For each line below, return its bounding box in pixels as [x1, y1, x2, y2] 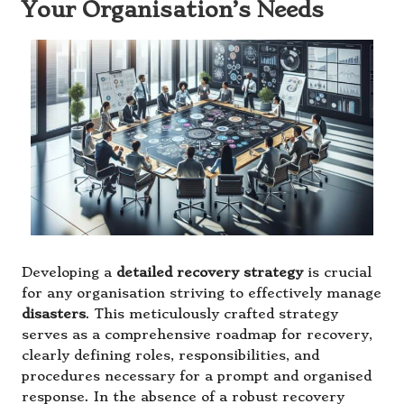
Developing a [22, 264, 116, 280]
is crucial [303, 264, 372, 280]
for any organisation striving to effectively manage [22, 285, 381, 301]
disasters [22, 306, 86, 322]
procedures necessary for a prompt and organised [22, 368, 372, 384]
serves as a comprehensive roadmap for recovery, [22, 326, 372, 343]
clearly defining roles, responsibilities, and [22, 347, 319, 363]
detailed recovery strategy [116, 264, 303, 280]
